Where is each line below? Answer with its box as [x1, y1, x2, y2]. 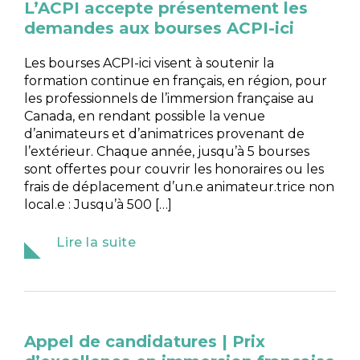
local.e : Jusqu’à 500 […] [24, 196, 173, 212]
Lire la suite [56, 234, 137, 250]
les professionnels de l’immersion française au [24, 90, 315, 106]
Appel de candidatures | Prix [24, 331, 266, 351]
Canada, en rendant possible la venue [24, 108, 266, 124]
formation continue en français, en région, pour [24, 72, 328, 88]
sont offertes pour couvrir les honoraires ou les [24, 161, 325, 177]
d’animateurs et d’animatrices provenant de [24, 125, 305, 141]
